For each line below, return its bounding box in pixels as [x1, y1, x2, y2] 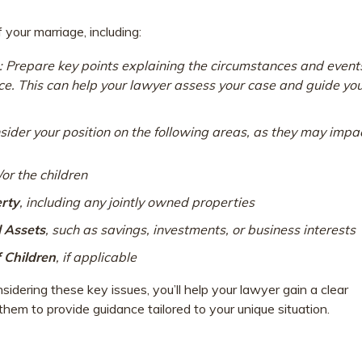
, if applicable [56, 248, 137, 265]
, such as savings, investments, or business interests [45, 221, 356, 238]
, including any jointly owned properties [19, 193, 255, 210]
